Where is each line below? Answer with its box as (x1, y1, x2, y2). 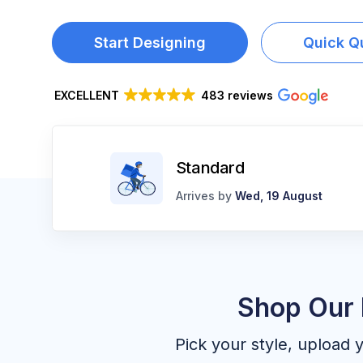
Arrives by (175, 188, 235, 203)
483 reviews (200, 88, 273, 102)
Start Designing (94, 34, 206, 51)
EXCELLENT (54, 88, 119, 102)
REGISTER (25, 43, 103, 59)
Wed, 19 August (234, 188, 322, 203)
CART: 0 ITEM (25, 70, 135, 87)
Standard (175, 157, 245, 177)
